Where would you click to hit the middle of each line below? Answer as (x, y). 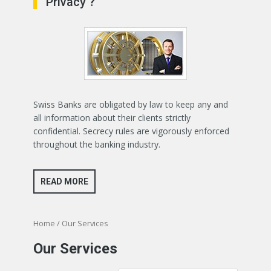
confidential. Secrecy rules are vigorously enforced (131, 131)
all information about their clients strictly (112, 118)
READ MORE (64, 181)
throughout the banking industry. (97, 144)
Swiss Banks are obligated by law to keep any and (131, 104)
